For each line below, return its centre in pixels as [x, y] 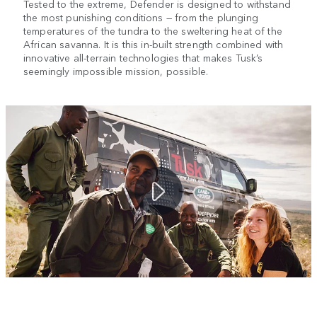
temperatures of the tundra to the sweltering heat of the [153, 30]
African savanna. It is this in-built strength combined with [154, 44]
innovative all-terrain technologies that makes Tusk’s [143, 57]
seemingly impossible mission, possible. [116, 70]
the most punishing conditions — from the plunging [141, 17]
